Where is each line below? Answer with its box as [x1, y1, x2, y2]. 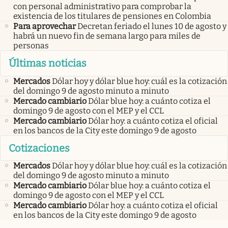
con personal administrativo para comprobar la [13, 2, 191, 12]
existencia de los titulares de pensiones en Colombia [13, 11, 211, 21]
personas [13, 41, 49, 51]
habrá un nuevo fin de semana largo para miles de [13, 31, 201, 41]
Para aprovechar [13, 21, 76, 32]
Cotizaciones [9, 141, 70, 154]
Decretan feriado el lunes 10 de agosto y [77, 21, 226, 32]
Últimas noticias [9, 57, 87, 70]
